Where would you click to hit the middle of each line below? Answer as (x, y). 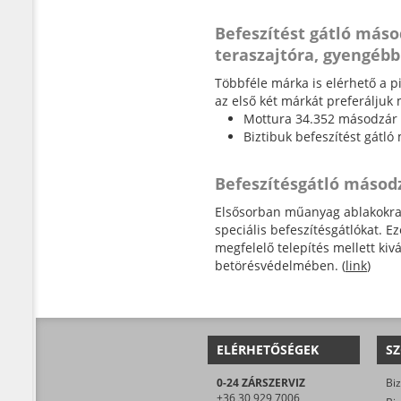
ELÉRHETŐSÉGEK (268, 350)
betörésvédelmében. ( (280, 265)
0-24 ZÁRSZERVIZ (261, 383)
